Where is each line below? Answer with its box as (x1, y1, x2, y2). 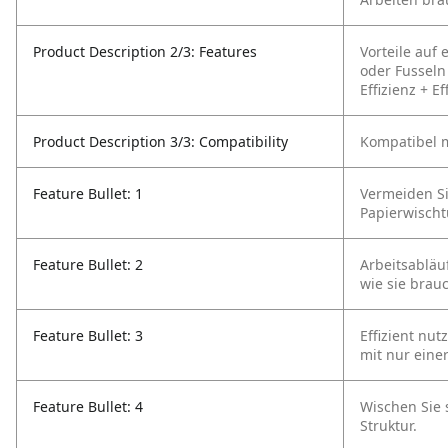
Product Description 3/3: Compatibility (33, 132, 288, 151)
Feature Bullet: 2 (33, 255, 143, 274)
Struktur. (360, 416, 417, 435)
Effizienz (360, 80, 416, 99)
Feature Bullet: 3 (33, 326, 143, 345)
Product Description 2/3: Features (33, 42, 257, 61)
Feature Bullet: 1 (33, 184, 143, 203)
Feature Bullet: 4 (33, 397, 143, 416)
